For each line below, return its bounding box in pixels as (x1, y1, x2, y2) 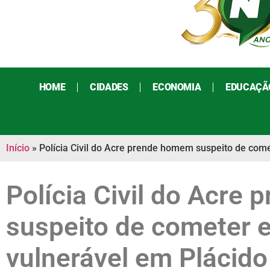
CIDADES (90, 81, 128, 93)
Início (6, 142, 30, 154)
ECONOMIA (152, 81, 201, 93)
